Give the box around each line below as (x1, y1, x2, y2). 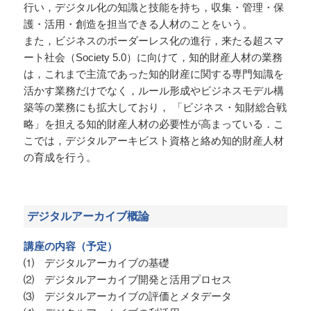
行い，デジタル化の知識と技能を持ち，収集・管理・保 (23, 1, 284, 14)
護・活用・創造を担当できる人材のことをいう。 (23, 18, 253, 31)
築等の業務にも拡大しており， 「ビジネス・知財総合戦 (23, 101, 287, 114)
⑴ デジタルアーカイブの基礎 (23, 257, 169, 269)
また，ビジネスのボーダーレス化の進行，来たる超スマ (23, 35, 284, 47)
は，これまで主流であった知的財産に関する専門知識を (23, 68, 284, 81)
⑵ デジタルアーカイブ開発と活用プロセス (23, 274, 232, 286)
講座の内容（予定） (23, 240, 117, 253)
